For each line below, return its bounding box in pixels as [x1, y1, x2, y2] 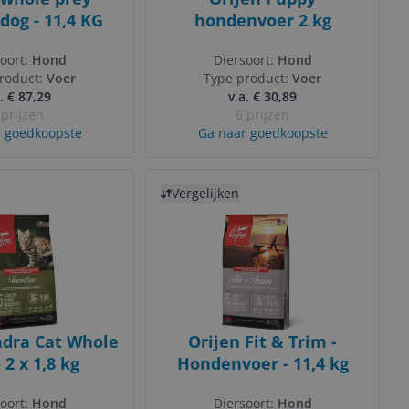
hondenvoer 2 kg [194, 9, 331, 31]
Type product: [204, 69, 292, 87]
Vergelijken [172, 184, 239, 202]
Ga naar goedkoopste [197, 124, 328, 142]
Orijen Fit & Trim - [188, 330, 337, 352]
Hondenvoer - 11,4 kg [176, 352, 349, 374]
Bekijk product [145, 170, 244, 190]
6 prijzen [236, 106, 289, 123]
